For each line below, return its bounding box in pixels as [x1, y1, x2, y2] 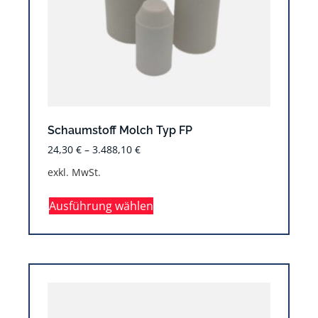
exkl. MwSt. [48, 165, 101, 179]
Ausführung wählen [49, 197, 153, 214]
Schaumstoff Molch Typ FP [48, 123, 192, 137]
